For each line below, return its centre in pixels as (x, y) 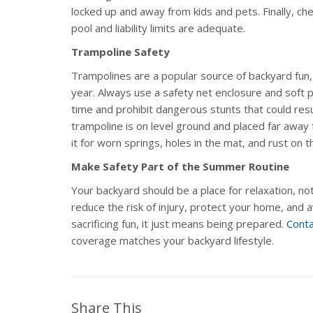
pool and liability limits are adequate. (158, 28)
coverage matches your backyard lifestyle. (173, 240)
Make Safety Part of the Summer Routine (180, 166)
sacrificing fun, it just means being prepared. (179, 223)
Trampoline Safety (121, 51)
